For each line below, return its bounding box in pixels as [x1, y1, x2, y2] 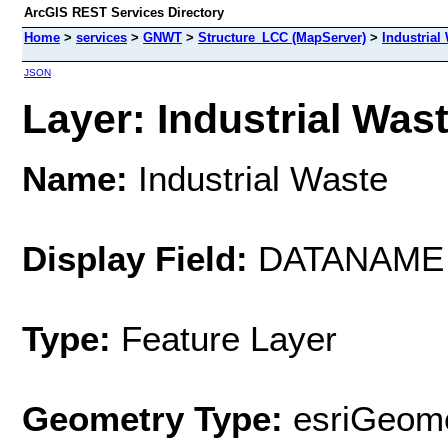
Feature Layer [121, 318, 337, 358]
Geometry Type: [22, 398, 283, 438]
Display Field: [22, 238, 248, 278]
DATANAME [248, 238, 444, 278]
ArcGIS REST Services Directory [24, 5, 224, 20]
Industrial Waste [128, 158, 388, 198]
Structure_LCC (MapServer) [198, 30, 366, 45]
